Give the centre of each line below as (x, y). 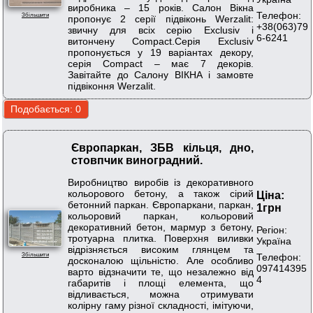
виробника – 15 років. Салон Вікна (161, 7)
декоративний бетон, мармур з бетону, (161, 227)
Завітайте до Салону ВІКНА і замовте (161, 74)
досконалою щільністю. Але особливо (161, 260)
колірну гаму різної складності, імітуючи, (161, 305)
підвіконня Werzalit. (112, 86)
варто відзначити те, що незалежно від (161, 271)
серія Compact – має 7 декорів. (161, 63)
